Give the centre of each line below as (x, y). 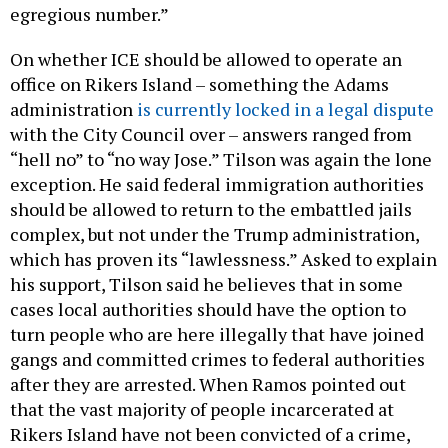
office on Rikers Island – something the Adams (199, 83)
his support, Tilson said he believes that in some (206, 283)
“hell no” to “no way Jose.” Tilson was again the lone (221, 158)
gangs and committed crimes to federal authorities (217, 358)
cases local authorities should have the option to (208, 308)
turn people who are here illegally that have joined (217, 333)
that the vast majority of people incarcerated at (202, 408)
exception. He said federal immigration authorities (217, 183)
